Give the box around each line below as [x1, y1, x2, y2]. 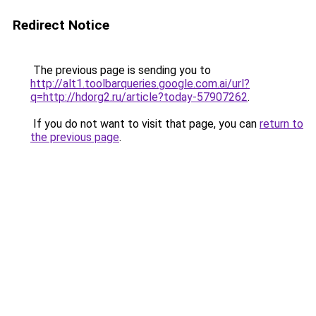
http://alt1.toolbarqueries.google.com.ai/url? [30, 77, 250, 90]
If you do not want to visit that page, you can [30, 117, 260, 130]
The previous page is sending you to [30, 63, 211, 77]
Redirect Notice [13, 17, 109, 33]
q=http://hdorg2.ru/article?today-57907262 [30, 90, 248, 104]
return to [260, 117, 303, 130]
